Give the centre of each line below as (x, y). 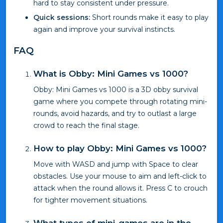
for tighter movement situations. (90, 200)
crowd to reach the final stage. (86, 126)
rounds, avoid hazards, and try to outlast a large (115, 114)
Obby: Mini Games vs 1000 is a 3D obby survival (116, 90)
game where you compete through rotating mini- (120, 102)
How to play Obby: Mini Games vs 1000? (120, 149)
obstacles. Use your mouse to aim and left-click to (120, 176)
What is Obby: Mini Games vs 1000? (111, 74)
